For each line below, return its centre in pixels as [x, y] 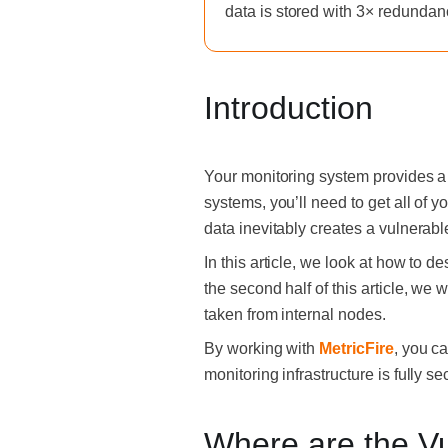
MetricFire [356, 348]
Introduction [288, 108]
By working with [262, 348]
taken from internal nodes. [297, 314]
